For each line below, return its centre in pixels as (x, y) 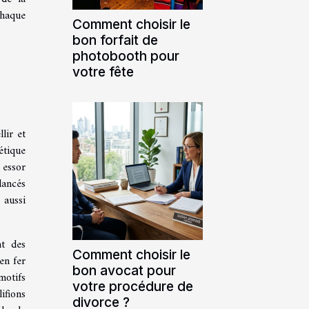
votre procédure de (133, 286)
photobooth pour (126, 56)
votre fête (103, 71)
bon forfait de (115, 40)
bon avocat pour (124, 270)
